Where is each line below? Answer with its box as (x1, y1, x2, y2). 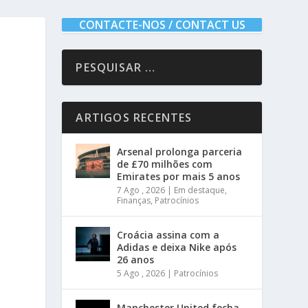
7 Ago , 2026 (117, 184, 166, 197)
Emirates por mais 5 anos (117, 170, 241, 184)
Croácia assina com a (117, 228, 220, 242)
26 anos (117, 253, 155, 267)
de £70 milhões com (117, 157, 213, 171)
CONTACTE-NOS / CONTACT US (78, 17, 245, 33)
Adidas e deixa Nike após (117, 241, 237, 254)
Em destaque (174, 184, 225, 197)
